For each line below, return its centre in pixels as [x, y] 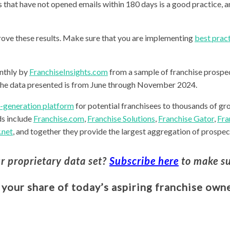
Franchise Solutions [121, 118]
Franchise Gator [186, 118]
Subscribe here [144, 161]
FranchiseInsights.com [69, 72]
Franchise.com [59, 118]
